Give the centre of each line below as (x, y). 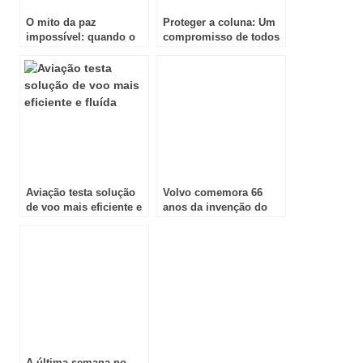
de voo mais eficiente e (84, 207)
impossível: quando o (81, 37)
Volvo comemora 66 (213, 193)
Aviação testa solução (81, 193)
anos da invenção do (215, 207)
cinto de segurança (211, 222)
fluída (40, 222)
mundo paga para (70, 52)
